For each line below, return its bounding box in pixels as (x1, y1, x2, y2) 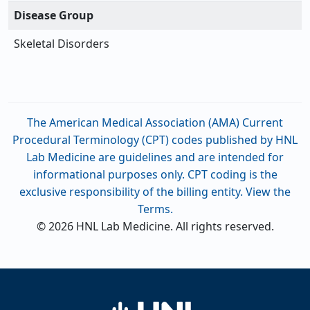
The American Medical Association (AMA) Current (27, 115, 283, 131)
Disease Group (14, 8, 93, 24)
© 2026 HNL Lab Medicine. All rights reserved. (36, 219, 274, 235)
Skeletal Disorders (14, 36, 109, 52)
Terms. (137, 201, 173, 217)
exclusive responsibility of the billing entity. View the (19, 184, 291, 200)
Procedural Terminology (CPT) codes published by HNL (12, 132, 298, 148)
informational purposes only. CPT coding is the (33, 167, 277, 183)
